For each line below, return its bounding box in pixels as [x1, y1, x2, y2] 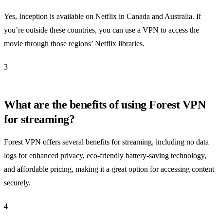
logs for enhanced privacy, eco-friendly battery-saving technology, [4, 151, 206, 160]
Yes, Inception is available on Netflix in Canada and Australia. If [4, 12, 201, 20]
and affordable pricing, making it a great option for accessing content [4, 164, 214, 173]
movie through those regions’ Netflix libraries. [4, 39, 145, 48]
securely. [4, 178, 31, 187]
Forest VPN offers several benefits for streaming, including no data [4, 137, 209, 146]
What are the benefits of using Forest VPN [4, 98, 206, 111]
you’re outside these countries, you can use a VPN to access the [4, 25, 199, 34]
